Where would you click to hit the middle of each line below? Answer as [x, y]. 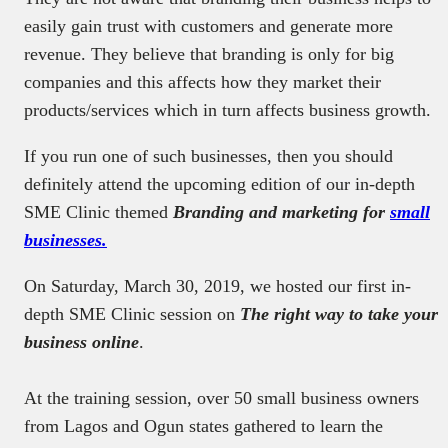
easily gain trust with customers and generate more [208, 25]
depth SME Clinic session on [132, 313]
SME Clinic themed [98, 211]
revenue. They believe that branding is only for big [209, 53]
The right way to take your [339, 313]
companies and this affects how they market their [202, 81]
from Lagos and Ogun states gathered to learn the [203, 425]
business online [81, 341]
